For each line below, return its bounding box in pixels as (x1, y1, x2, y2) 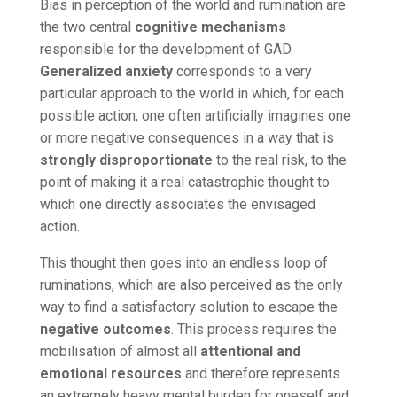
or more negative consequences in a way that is (39, 128, 334, 146)
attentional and (199, 342, 300, 360)
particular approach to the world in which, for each (39, 84, 344, 102)
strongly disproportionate (39, 151, 213, 168)
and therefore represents (181, 364, 340, 382)
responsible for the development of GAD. (39, 40, 293, 58)
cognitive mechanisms (134, 18, 286, 35)
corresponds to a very (172, 62, 312, 80)
